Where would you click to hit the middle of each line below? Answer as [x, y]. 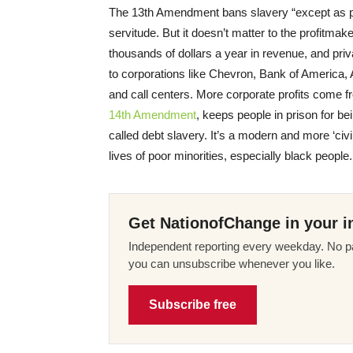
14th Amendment [152, 115]
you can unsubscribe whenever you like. [232, 264]
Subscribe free [193, 305]
